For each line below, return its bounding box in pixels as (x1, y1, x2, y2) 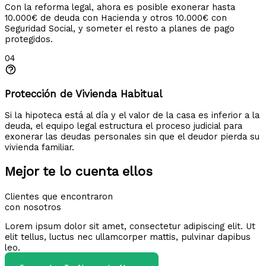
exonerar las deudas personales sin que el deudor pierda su (5, 131, 259, 142)
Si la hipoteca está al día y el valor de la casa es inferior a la (5, 110, 259, 121)
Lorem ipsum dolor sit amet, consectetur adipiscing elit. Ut (5, 221, 255, 232)
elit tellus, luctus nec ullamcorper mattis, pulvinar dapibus (5, 232, 251, 243)
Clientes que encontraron (5, 191, 113, 202)
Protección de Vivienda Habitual (5, 88, 162, 100)
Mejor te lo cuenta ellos (5, 164, 153, 179)
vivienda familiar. (5, 142, 74, 153)
